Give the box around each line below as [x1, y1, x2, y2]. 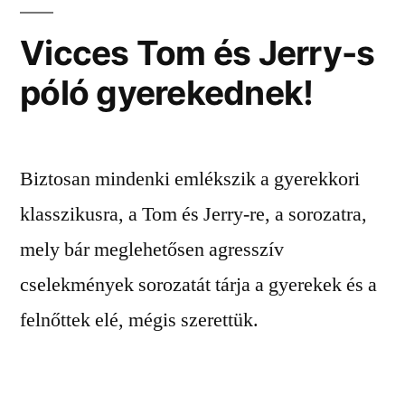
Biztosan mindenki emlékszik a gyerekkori [20, 166, 360, 192]
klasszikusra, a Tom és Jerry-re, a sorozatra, [20, 202, 367, 227]
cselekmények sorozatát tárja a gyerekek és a [20, 272, 377, 297]
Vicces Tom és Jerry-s [20, 33, 375, 73]
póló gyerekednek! [20, 72, 314, 113]
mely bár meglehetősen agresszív [20, 237, 284, 262]
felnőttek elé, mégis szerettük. [20, 307, 259, 333]
